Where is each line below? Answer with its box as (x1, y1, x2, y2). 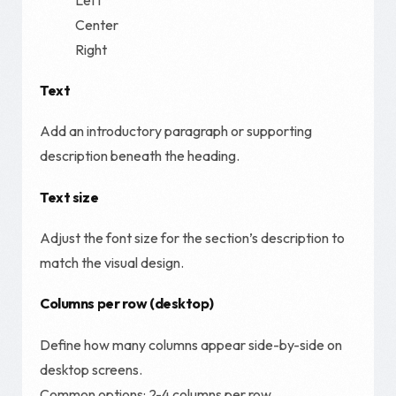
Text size (40, 187, 99, 206)
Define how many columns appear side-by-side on (40, 335, 342, 354)
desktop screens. (40, 360, 142, 378)
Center (75, 15, 118, 34)
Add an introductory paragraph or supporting (40, 122, 312, 141)
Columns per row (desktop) (40, 294, 214, 313)
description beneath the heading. (40, 147, 240, 165)
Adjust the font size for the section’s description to (40, 228, 345, 247)
